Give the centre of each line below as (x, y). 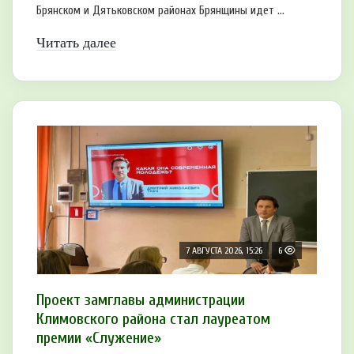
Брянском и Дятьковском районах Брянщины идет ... (160, 10)
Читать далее (76, 42)
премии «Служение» (99, 337)
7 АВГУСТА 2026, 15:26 (224, 250)
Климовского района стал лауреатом (153, 318)
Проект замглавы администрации (141, 299)
